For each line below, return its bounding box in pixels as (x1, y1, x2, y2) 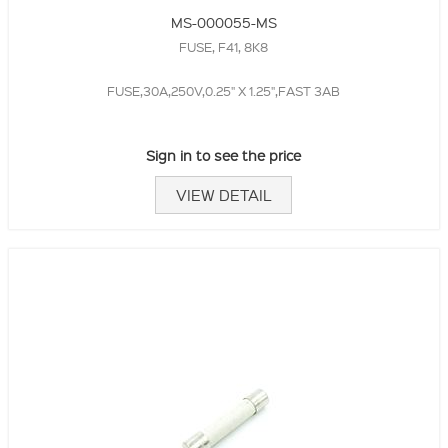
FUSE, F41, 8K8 (179, 38, 269, 56)
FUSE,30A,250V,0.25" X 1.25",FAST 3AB (107, 82, 341, 100)
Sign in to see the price (146, 146, 302, 165)
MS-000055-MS (170, 13, 277, 32)
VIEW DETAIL (176, 185, 272, 206)
